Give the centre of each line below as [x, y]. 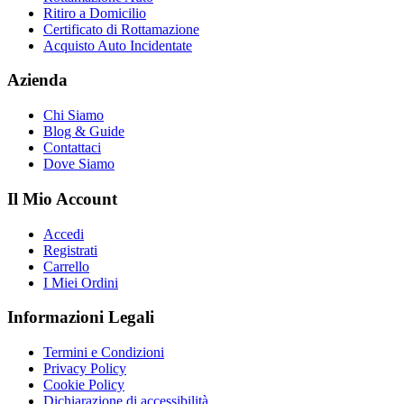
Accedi [64, 234]
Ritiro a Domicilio [95, 13]
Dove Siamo [79, 164]
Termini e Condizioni [104, 352]
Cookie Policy [84, 384]
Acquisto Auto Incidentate [118, 45]
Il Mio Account [62, 198]
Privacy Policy [85, 368]
